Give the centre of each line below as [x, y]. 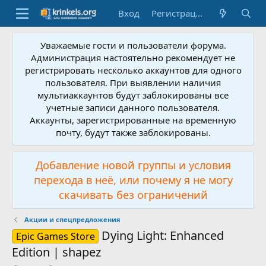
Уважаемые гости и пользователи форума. [133, 45]
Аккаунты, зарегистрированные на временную [133, 120]
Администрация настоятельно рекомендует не [133, 58]
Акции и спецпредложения [72, 219]
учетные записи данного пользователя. [133, 107]
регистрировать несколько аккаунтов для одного [133, 70]
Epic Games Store [55, 236]
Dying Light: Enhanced [163, 235]
